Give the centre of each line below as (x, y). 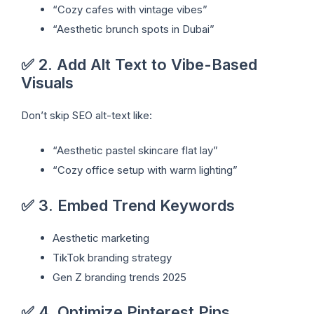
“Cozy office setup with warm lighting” (145, 170)
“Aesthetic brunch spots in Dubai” (134, 29)
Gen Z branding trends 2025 (120, 277)
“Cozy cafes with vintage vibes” (130, 10)
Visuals (47, 82)
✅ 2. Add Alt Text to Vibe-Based (139, 64)
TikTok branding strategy (112, 257)
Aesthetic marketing (101, 238)
